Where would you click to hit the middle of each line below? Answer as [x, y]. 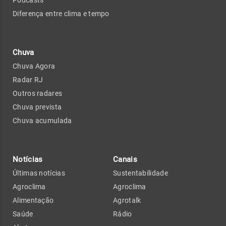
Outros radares [38, 93]
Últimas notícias [39, 173]
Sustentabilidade [140, 173]
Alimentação [33, 200]
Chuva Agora [34, 66]
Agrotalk [127, 200]
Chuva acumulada [42, 120]
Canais [125, 159]
